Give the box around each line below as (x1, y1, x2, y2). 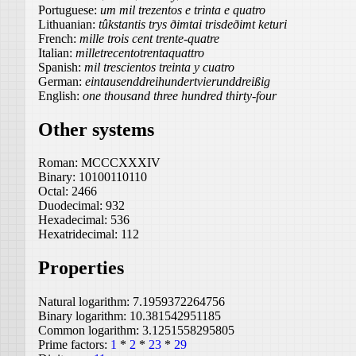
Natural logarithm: (38, 295, 133, 309)
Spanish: (38, 60, 84, 74)
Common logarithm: (38, 323, 142, 338)
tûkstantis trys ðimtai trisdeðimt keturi (99, 17, 287, 31)
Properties (38, 257, 124, 279)
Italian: (38, 45, 75, 60)
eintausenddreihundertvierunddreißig (85, 74, 270, 88)
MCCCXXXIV (81, 156, 161, 170)
